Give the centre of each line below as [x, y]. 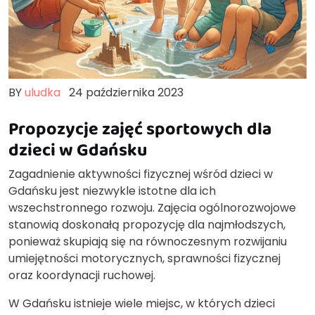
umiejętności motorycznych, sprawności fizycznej [144, 258]
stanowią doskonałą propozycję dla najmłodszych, [147, 224]
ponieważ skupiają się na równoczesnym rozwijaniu [148, 241]
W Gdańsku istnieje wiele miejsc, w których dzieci [142, 303]
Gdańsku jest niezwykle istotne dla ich [112, 191]
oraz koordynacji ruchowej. [82, 275]
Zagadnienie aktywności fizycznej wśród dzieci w [141, 174]
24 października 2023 [126, 92]
